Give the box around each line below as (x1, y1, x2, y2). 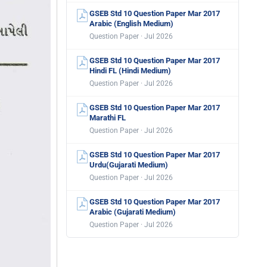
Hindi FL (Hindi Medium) (89, 66, 171, 75)
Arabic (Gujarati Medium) (89, 207, 176, 216)
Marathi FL (89, 113, 126, 122)
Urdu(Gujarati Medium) (89, 160, 168, 169)
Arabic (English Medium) (89, 19, 173, 28)
